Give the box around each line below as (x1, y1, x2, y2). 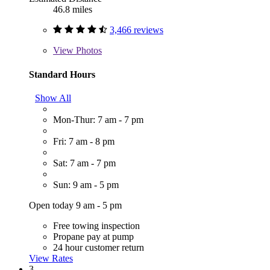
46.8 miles (53, 4, 92, 15)
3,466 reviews (110, 25, 163, 36)
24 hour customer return (53, 242, 144, 253)
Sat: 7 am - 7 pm (53, 158, 116, 169)
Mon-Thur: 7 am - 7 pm (53, 115, 143, 125)
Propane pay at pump (53, 231, 134, 242)
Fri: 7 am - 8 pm (53, 136, 115, 147)
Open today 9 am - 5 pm (29, 200, 122, 211)
